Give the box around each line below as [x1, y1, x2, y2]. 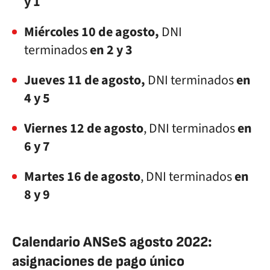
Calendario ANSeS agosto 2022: [12, 233, 212, 251]
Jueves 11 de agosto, [24, 71, 145, 90]
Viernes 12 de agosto [24, 119, 143, 138]
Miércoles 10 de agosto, [24, 22, 162, 42]
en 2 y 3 [87, 40, 133, 60]
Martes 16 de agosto [24, 167, 140, 186]
